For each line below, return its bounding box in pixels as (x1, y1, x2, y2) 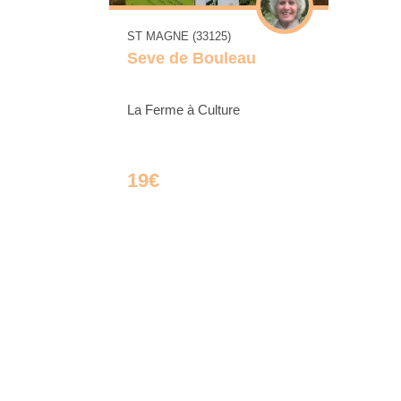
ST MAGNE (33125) (127, 30, 231, 44)
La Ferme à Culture (127, 102, 240, 118)
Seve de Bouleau (127, 49, 256, 68)
